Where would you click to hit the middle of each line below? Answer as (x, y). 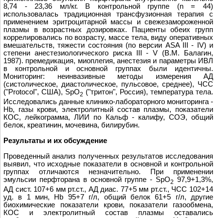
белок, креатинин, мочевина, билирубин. (72, 125)
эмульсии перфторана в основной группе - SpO (87, 179)
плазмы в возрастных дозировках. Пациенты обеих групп (108, 29)
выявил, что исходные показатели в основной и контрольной (108, 164)
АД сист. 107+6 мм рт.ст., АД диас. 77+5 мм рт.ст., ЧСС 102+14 (108, 189)
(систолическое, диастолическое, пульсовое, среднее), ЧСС (108, 84)
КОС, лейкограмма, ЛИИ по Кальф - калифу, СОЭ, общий (108, 117)
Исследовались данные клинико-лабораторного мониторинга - (108, 101)
